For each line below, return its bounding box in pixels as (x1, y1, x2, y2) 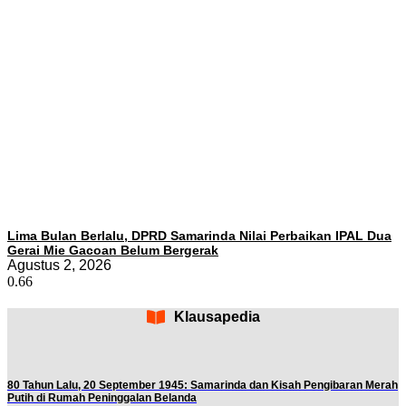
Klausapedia (173, 308, 260, 324)
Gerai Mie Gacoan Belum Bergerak (7, 242, 218, 257)
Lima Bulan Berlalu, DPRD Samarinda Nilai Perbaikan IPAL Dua (7, 227, 391, 243)
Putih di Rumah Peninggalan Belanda (7, 391, 197, 404)
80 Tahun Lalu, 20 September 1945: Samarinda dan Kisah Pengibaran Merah (7, 378, 398, 391)
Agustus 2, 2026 (7, 256, 111, 273)
